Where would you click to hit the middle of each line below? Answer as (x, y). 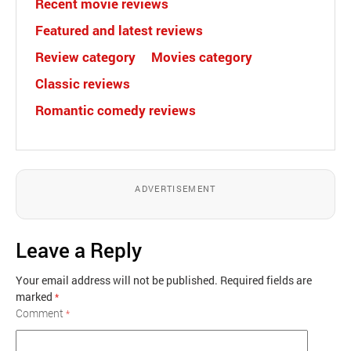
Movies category (202, 56)
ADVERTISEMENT (175, 188)
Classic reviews (83, 83)
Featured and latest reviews (119, 30)
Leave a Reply (79, 250)
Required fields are (266, 280)
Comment (41, 313)
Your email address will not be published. (117, 280)
